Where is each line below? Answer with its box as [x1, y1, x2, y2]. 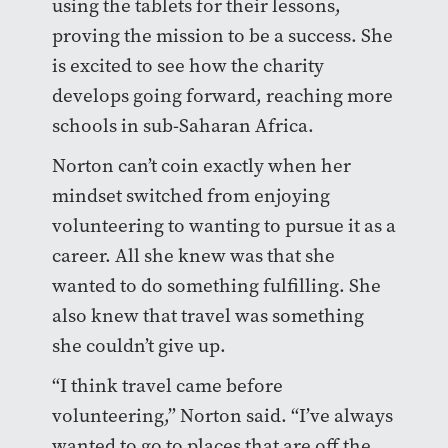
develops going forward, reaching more [51, 82, 393, 108]
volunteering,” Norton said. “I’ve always [51, 402, 393, 428]
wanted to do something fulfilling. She [51, 272, 381, 298]
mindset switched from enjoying [51, 182, 330, 208]
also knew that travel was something [51, 302, 364, 328]
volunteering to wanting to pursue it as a [51, 212, 396, 238]
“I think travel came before [51, 372, 283, 398]
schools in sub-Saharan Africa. [51, 112, 314, 138]
